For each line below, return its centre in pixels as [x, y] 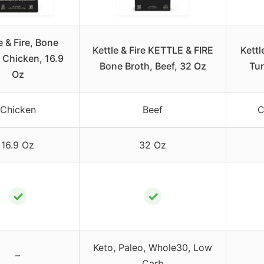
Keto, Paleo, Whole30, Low [153, 247]
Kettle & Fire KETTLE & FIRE [153, 50]
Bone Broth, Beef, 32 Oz [153, 66]
